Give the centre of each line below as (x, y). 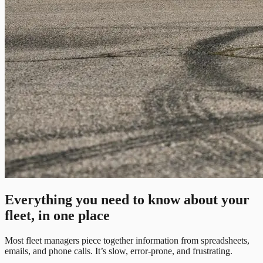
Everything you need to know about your (127, 200)
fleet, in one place (57, 216)
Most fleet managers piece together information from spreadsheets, (127, 241)
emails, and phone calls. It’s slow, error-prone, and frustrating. (119, 251)
